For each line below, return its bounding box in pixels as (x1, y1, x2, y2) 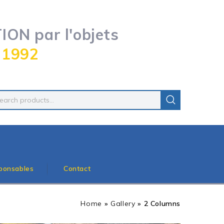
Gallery (110, 199, 135, 208)
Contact (63, 164, 91, 173)
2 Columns (143, 199, 180, 208)
